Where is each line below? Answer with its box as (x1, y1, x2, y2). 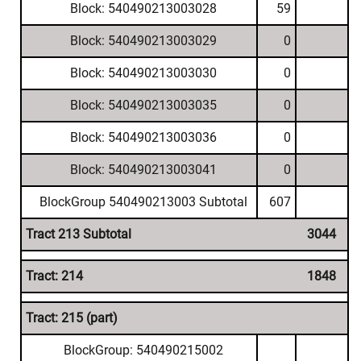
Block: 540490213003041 (69, 162, 217, 177)
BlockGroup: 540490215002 (63, 342, 223, 358)
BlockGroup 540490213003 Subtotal (39, 194, 247, 210)
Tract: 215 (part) (26, 310, 118, 326)
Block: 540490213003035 (69, 98, 217, 113)
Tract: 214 (26, 268, 83, 284)
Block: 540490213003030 (69, 65, 217, 81)
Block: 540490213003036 (69, 130, 217, 145)
